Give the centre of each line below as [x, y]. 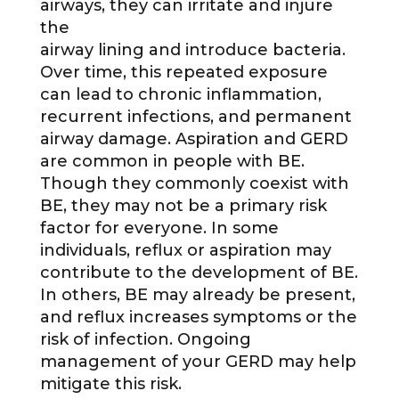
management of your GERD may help [198, 362]
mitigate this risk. [110, 384]
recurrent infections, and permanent [195, 117]
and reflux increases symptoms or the [198, 318]
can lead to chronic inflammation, [180, 95]
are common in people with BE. [172, 162]
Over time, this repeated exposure [183, 73]
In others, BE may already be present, [197, 295]
